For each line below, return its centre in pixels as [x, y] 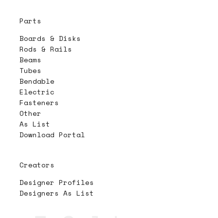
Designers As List [57, 193]
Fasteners [39, 102]
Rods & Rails [46, 49]
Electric [37, 91]
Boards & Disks [50, 38]
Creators [37, 164]
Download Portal [52, 134]
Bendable [37, 81]
